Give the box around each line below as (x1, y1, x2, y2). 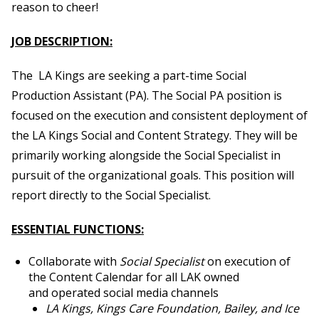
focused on (11, 108, 73, 124)
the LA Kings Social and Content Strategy (11, 127, 229, 144)
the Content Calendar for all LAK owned (28, 269, 239, 286)
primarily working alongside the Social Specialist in (11, 147, 281, 164)
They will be (231, 127, 298, 144)
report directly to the (11, 187, 125, 204)
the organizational (68, 167, 167, 184)
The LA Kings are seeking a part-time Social (11, 68, 246, 84)
